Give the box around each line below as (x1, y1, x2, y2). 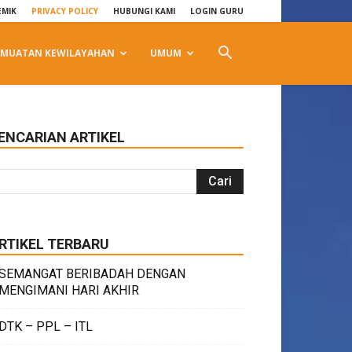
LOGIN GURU (190, 5, 244, 16)
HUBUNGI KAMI (113, 5, 175, 16)
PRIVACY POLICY (31, 5, 98, 16)
